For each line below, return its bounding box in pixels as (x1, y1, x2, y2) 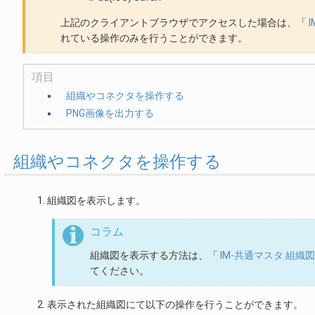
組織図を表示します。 (47, 194, 146, 206)
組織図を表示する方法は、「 (90, 249, 220, 261)
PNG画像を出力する (65, 108, 154, 119)
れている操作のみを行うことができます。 (60, 32, 247, 44)
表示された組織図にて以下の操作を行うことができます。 (47, 298, 303, 310)
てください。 (90, 264, 149, 276)
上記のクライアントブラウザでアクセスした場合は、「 (60, 17, 309, 28)
